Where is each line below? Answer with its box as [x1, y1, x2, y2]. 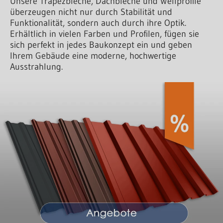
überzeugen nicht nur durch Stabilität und [10, 6, 172, 17]
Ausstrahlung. [10, 61, 63, 72]
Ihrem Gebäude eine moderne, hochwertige [10, 50, 176, 61]
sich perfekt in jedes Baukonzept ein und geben [10, 39, 192, 50]
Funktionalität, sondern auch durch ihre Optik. [10, 17, 186, 28]
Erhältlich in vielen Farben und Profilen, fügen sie [10, 28, 199, 39]
